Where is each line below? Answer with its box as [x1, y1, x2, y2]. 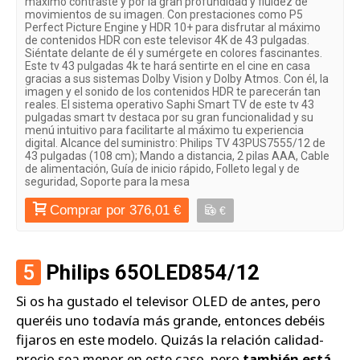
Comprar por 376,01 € [50, 202, 181, 219]
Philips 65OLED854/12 [41, 260, 260, 284]
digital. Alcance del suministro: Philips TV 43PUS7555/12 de [25, 137, 325, 150]
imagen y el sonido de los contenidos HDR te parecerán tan [25, 85, 321, 99]
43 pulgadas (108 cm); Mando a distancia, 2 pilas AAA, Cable [25, 149, 329, 163]
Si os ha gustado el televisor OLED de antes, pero [16, 291, 321, 310]
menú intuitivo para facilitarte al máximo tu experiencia [25, 124, 304, 137]
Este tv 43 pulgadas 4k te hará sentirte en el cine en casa [25, 59, 310, 73]
